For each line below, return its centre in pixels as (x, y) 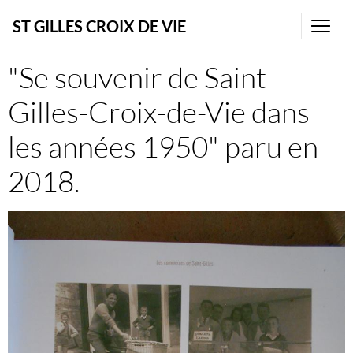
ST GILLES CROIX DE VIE (99, 26)
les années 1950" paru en (163, 146)
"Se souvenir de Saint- (142, 77)
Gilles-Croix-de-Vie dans (159, 111)
